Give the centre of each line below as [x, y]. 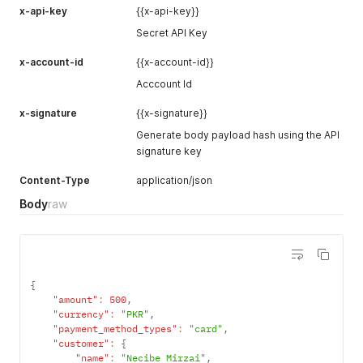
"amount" [75, 300]
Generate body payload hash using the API [238, 135]
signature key [169, 152]
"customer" [81, 344]
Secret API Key [172, 33]
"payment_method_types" [115, 329]
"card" [206, 329]
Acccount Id [164, 84]
